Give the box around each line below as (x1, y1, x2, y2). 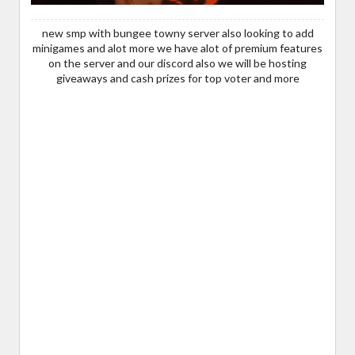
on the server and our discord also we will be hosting (48, 55, 307, 70)
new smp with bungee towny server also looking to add (41, 25, 314, 40)
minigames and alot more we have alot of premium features (32, 40, 323, 55)
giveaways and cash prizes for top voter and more (55, 71, 300, 85)
